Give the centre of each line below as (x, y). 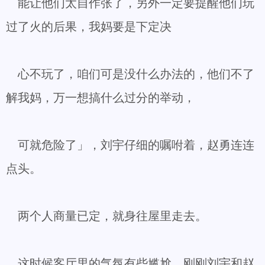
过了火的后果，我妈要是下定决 (89, 27)
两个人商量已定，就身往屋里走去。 (106, 216)
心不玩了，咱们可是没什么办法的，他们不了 (130, 74)
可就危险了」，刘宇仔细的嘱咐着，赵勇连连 (130, 145)
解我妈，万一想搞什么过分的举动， (101, 98)
